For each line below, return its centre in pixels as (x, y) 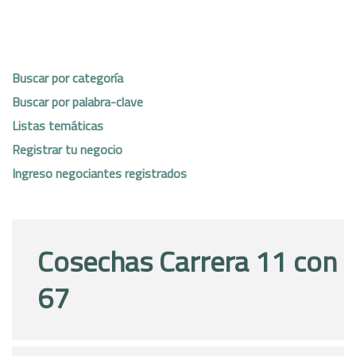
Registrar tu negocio (67, 149)
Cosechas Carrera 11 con (187, 261)
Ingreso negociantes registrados (99, 173)
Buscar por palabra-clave (77, 101)
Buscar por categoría (68, 77)
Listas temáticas (58, 125)
